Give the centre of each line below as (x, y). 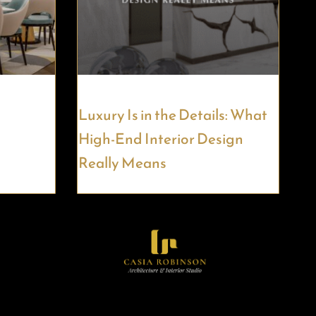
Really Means (122, 163)
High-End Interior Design (160, 139)
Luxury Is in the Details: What (172, 115)
